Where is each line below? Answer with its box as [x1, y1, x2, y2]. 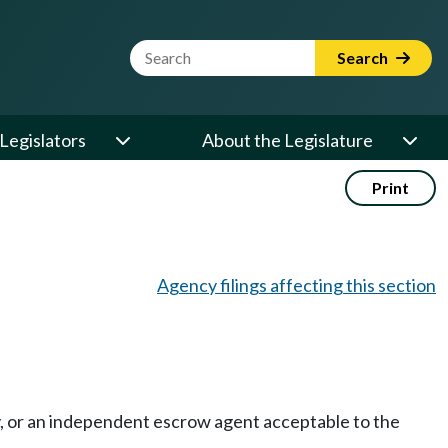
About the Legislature [202, 129, 373, 151]
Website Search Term [129, 40, 298, 62]
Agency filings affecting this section [157, 274, 436, 296]
